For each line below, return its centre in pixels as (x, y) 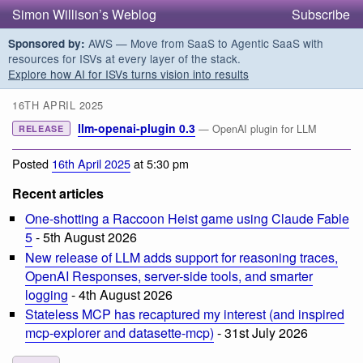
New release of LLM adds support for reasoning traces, (181, 257)
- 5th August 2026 (85, 237)
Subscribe (321, 14)
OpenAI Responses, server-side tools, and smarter (169, 275)
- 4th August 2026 (120, 294)
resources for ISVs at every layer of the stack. (124, 58)
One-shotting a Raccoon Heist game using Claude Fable (187, 218)
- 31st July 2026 (261, 333)
